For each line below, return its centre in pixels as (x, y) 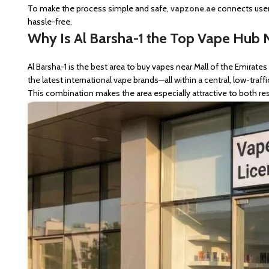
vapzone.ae (193, 8)
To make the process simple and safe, (99, 8)
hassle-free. (50, 22)
